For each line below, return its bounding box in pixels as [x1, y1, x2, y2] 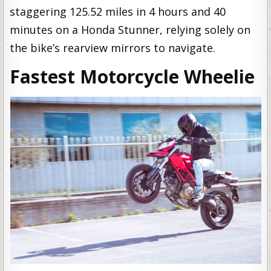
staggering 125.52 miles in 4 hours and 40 [10, 4, 226, 19]
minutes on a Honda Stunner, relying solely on [10, 22, 251, 37]
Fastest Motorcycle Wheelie [10, 64, 255, 89]
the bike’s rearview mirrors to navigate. [10, 40, 216, 55]
